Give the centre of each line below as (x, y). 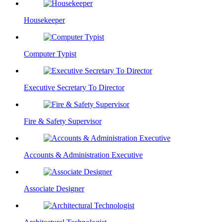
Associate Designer (54, 188)
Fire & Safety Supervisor (63, 121)
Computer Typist (50, 54)
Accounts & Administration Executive (83, 155)
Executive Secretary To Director (74, 87)
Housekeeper (44, 20)
